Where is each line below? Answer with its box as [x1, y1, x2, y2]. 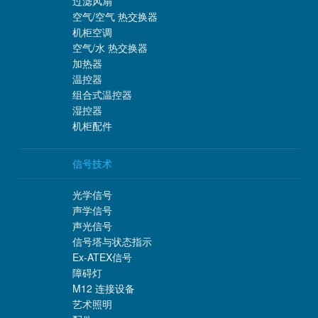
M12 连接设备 [72, 280, 135, 295]
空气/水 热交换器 [72, 40, 148, 55]
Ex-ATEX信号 [72, 249, 132, 264]
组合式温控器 [72, 87, 132, 102]
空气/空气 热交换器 [72, 9, 158, 23]
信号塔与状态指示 [72, 234, 152, 248]
